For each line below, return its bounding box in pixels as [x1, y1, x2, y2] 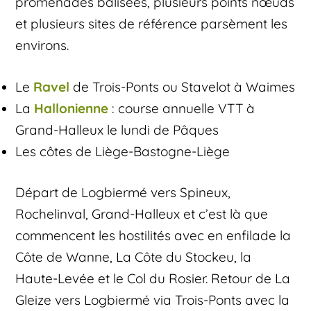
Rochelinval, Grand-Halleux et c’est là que [15, 205, 269, 223]
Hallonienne [34, 99, 109, 117]
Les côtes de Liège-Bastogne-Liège [15, 142, 230, 160]
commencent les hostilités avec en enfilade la [15, 227, 292, 244]
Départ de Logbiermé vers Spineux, [15, 184, 231, 201]
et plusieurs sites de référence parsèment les [15, 15, 288, 33]
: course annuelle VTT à [108, 99, 255, 117]
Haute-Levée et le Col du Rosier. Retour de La [15, 270, 291, 287]
